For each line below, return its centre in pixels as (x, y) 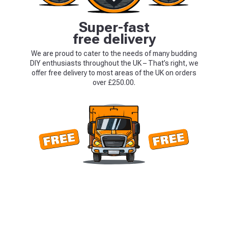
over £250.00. (114, 82)
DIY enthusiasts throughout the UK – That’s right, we (114, 63)
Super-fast (114, 27)
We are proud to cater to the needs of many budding (114, 53)
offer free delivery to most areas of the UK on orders (114, 73)
